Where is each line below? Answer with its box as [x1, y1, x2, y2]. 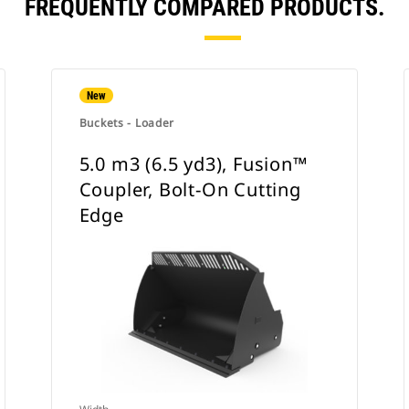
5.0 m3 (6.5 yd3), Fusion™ [79, 152, 308, 176]
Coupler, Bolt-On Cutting [79, 177, 301, 202]
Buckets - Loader [79, 115, 175, 131]
